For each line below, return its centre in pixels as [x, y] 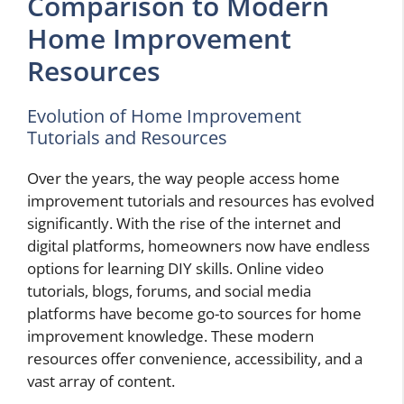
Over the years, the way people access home [184, 179]
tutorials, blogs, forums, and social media [169, 291]
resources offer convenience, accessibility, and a [195, 359]
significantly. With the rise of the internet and [184, 224]
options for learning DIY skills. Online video [175, 269]
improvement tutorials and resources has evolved [201, 201]
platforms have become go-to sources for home [194, 314]
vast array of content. [101, 381]
